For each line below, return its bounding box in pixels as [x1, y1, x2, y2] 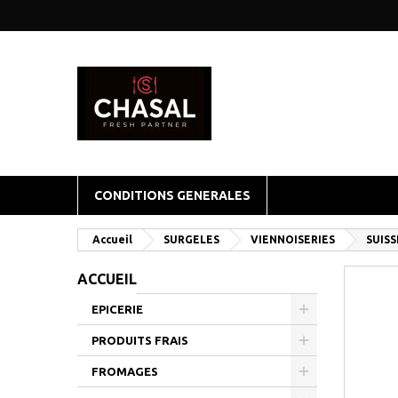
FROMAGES [92, 365, 158, 378]
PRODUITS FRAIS [92, 334, 188, 346]
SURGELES [163, 234, 219, 245]
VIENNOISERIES [251, 234, 335, 245]
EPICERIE [92, 303, 143, 315]
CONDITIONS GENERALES [94, 188, 251, 203]
